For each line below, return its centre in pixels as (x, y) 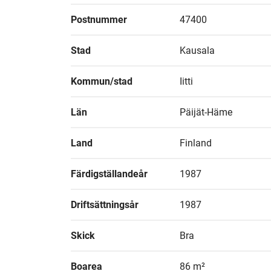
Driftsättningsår (105, 205)
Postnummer (99, 20)
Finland (196, 143)
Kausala (197, 51)
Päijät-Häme (206, 112)
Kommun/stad (102, 81)
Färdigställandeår (109, 174)
